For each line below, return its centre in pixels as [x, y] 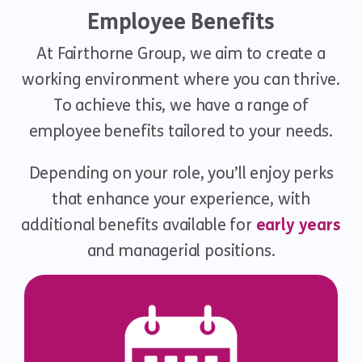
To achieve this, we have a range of [181, 105]
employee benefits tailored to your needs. [181, 131]
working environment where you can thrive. [181, 80]
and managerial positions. [181, 251]
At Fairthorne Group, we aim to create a [181, 54]
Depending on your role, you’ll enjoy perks [181, 173]
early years [298, 225]
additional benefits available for [139, 225]
